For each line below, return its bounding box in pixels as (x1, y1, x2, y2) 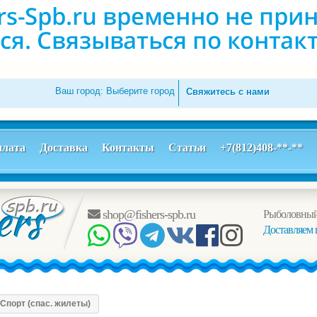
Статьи (168, 142, 206, 154)
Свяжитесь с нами (186, 86, 270, 97)
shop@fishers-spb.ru (100, 207, 195, 221)
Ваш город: (55, 86, 107, 96)
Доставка (40, 142, 88, 154)
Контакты (102, 142, 154, 154)
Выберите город (106, 86, 175, 96)
